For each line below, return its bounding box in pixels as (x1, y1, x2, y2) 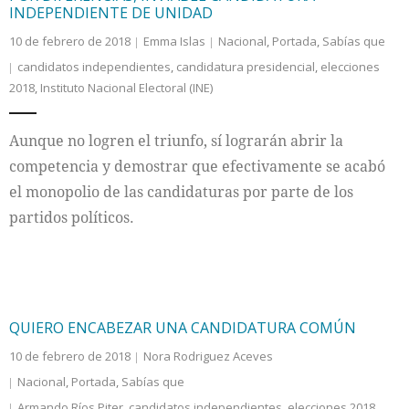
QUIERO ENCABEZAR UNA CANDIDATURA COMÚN (9, 318, 356, 338)
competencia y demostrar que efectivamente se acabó (9, 156, 385, 176)
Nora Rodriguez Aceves (143, 348, 273, 364)
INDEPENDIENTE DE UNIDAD (9, 3, 213, 23)
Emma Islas (143, 33, 205, 49)
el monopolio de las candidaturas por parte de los (9, 182, 353, 202)
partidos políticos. (9, 207, 134, 227)
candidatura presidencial (176, 58, 315, 75)
